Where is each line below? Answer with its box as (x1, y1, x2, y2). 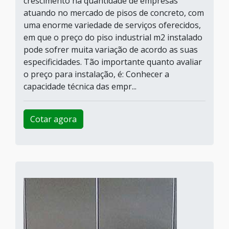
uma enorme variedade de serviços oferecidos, (24, 19, 201, 31)
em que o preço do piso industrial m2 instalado (24, 32, 202, 43)
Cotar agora (30, 113, 77, 125)
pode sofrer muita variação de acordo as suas (24, 44, 198, 55)
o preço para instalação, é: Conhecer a (24, 68, 169, 80)
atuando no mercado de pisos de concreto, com (24, 7, 204, 18)
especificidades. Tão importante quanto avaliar (24, 56, 202, 67)
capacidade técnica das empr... (24, 81, 136, 92)
